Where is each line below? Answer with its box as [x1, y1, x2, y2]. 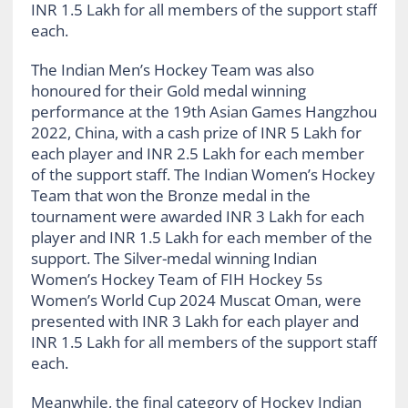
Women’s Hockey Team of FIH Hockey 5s [30, 268, 322, 290]
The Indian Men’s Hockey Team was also [30, 58, 314, 80]
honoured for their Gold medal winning [30, 79, 306, 101]
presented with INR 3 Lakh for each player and [30, 310, 359, 331]
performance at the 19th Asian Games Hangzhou [30, 100, 377, 122]
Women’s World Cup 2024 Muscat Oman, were [30, 289, 362, 311]
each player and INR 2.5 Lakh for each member [30, 142, 364, 164]
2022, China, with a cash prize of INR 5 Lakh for [30, 121, 362, 143]
